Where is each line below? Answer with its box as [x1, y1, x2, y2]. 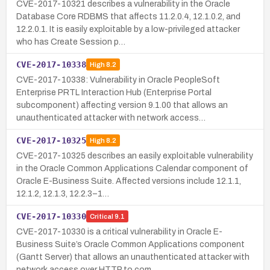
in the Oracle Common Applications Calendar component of [16, 163, 248, 173]
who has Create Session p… [16, 37, 125, 46]
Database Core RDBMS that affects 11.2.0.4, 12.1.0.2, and [16, 11, 240, 21]
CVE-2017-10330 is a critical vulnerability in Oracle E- [16, 227, 222, 236]
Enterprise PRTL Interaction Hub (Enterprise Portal [16, 87, 212, 97]
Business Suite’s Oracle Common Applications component [16, 239, 245, 249]
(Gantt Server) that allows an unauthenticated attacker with [16, 252, 250, 262]
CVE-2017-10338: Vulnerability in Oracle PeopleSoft [16, 75, 220, 84]
